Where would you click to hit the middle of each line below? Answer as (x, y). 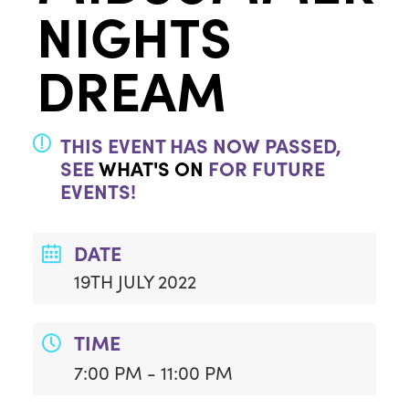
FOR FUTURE (264, 168)
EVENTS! (98, 191)
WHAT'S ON (151, 168)
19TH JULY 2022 (135, 281)
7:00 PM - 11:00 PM (153, 372)
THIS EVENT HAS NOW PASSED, (200, 146)
